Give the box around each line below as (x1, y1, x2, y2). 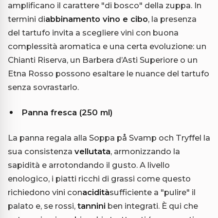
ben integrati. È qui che (106, 201, 198, 211)
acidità (82, 187, 109, 198)
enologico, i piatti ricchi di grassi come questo (8, 174, 191, 184)
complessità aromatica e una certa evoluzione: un (8, 41, 206, 52)
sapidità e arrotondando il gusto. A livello (8, 160, 170, 170)
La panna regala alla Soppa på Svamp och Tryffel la (8, 133, 210, 143)
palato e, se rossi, (8, 201, 77, 211)
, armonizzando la (110, 146, 180, 157)
